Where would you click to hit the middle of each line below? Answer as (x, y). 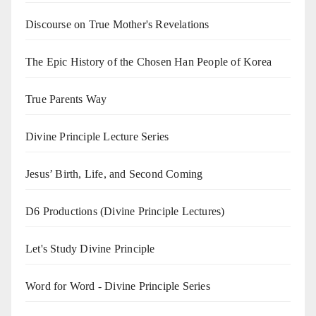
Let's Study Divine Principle (90, 249)
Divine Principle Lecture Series (97, 137)
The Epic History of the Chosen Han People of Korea (148, 62)
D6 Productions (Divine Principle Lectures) (125, 212)
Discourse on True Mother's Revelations (117, 25)
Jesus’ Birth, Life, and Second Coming (114, 174)
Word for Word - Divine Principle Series (118, 286)
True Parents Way (66, 99)
